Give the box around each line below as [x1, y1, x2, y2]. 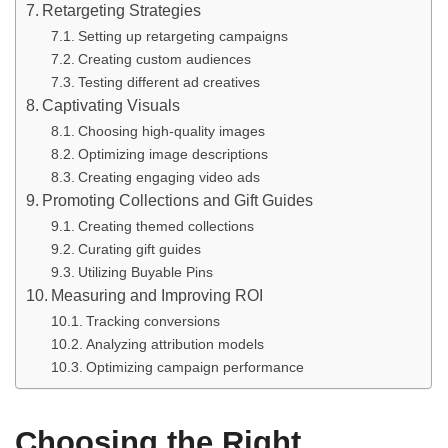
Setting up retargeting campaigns [77, 27, 288, 44]
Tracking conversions [85, 312, 220, 329]
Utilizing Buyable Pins [77, 263, 213, 280]
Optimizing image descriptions [77, 145, 268, 162]
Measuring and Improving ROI [51, 286, 264, 304]
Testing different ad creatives [77, 73, 260, 90]
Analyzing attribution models [85, 335, 264, 352]
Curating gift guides [77, 240, 201, 257]
